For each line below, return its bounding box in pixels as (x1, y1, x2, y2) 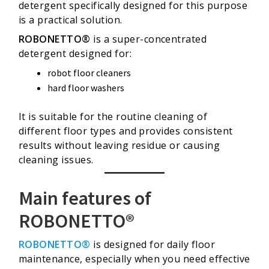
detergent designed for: (19, 47, 132, 60)
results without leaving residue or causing (19, 138, 220, 152)
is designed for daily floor (90, 238, 216, 252)
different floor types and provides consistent (19, 124, 233, 138)
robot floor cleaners (47, 67, 131, 79)
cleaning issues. (19, 153, 94, 166)
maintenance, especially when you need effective (19, 252, 250, 266)
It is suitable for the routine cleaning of (19, 109, 208, 123)
